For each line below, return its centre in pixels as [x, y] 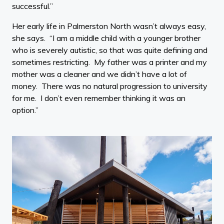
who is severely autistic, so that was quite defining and [110, 50]
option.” [25, 110]
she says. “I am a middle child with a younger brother [106, 38]
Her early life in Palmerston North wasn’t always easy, [109, 26]
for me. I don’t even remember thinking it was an [99, 98]
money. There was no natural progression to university [110, 86]
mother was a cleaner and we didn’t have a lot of [99, 74]
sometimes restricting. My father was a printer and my [109, 62]
